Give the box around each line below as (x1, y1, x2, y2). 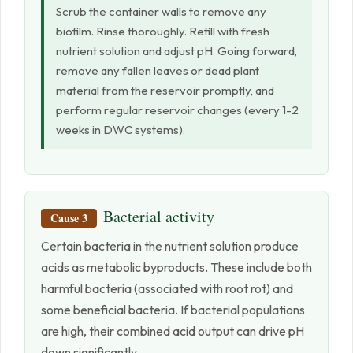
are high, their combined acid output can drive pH (41, 323, 304, 340)
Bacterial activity (103, 206, 214, 228)
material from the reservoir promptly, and (56, 83, 274, 98)
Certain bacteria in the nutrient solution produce (41, 238, 299, 255)
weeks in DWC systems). (56, 122, 185, 138)
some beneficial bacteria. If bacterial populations (41, 302, 305, 318)
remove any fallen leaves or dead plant (56, 63, 259, 79)
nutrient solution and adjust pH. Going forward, (56, 43, 297, 59)
